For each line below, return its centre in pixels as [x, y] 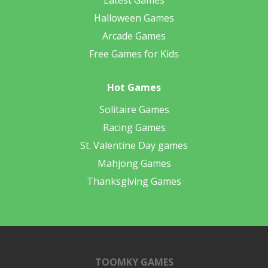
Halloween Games [134, 18]
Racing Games [134, 128]
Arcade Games [134, 36]
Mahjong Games [134, 164]
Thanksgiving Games [134, 182]
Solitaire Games [134, 110]
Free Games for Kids [134, 54]
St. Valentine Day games [134, 146]
